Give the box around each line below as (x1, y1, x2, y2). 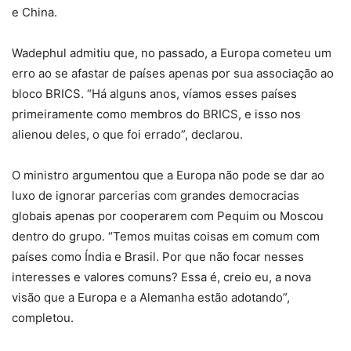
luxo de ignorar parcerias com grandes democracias (12, 187, 299, 203)
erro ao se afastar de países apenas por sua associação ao (12, 65, 334, 81)
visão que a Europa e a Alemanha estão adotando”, (12, 289, 290, 305)
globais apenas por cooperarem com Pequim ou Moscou (12, 208, 324, 223)
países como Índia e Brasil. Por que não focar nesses (12, 248, 304, 264)
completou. (12, 309, 74, 325)
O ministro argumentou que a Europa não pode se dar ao (12, 167, 324, 183)
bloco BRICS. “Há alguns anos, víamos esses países (12, 85, 297, 101)
